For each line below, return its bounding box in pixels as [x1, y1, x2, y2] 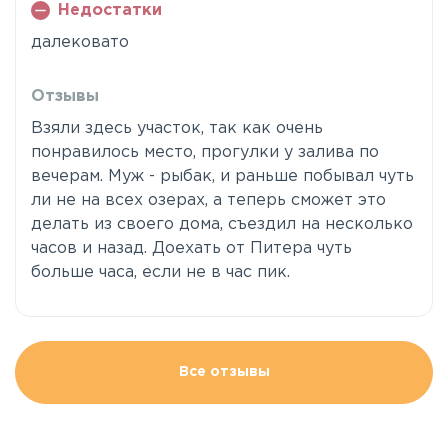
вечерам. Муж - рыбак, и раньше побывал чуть [31, 169, 414, 184]
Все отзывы [178, 366, 270, 378]
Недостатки [57, 3, 162, 18]
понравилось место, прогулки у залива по [31, 145, 379, 160]
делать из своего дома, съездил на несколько [31, 217, 413, 232]
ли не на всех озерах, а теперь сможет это [31, 193, 386, 208]
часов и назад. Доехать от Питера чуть [31, 241, 352, 256]
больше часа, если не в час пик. [31, 265, 295, 280]
